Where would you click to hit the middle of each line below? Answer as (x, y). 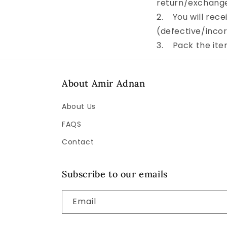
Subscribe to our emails (115, 174)
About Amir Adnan (104, 83)
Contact (78, 142)
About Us (79, 106)
